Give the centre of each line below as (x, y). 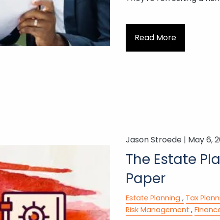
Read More (155, 38)
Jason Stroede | (157, 139)
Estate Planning (153, 198)
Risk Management (157, 209)
